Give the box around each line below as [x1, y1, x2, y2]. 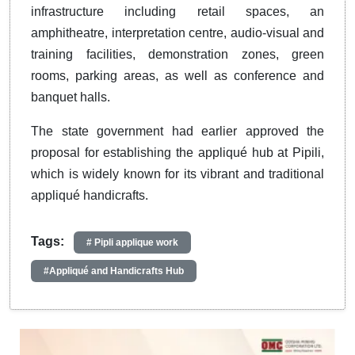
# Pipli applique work [86, 237, 178, 249]
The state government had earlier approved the [31, 124, 324, 139]
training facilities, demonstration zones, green [31, 48, 324, 62]
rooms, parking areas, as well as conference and [31, 69, 324, 83]
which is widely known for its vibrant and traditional [31, 167, 324, 181]
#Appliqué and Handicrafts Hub [44, 265, 184, 277]
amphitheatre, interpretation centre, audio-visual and [31, 26, 324, 40]
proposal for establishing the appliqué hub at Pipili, [31, 146, 324, 160]
